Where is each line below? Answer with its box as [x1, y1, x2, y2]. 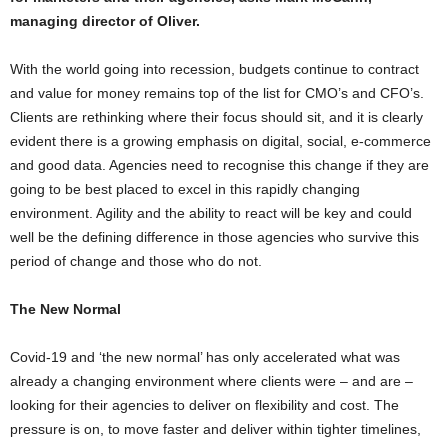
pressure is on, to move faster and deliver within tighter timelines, [10, 421, 421, 438]
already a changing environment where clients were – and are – [10, 373, 413, 390]
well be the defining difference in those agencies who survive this [10, 229, 419, 246]
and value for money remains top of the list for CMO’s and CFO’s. [10, 85, 424, 102]
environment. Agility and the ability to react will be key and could [10, 205, 412, 222]
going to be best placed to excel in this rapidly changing [10, 181, 360, 198]
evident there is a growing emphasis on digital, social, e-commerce [10, 133, 431, 150]
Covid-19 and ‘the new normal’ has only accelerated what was [10, 349, 400, 366]
